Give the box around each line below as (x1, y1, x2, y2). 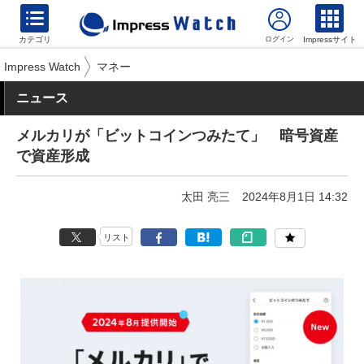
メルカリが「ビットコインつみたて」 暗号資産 (16, 128, 338, 144)
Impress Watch (4, 60, 80, 73)
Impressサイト (303, 35, 357, 44)
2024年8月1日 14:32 (242, 190, 348, 203)
